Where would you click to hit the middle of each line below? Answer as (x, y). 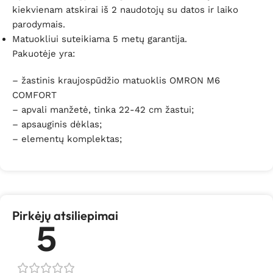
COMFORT (36, 95)
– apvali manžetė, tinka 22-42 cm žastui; (103, 109)
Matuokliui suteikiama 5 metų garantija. (100, 39)
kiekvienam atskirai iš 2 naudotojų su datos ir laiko (125, 9)
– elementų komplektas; (67, 139)
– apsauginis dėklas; (57, 124)
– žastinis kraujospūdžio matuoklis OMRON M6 (116, 80)
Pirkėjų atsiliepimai (65, 215)
